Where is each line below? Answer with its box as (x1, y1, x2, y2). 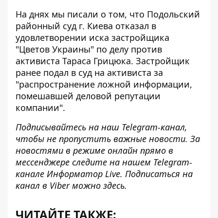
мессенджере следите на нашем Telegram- (16, 156, 192, 168)
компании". (16, 101, 65, 113)
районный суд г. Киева (16, 19, 115, 32)
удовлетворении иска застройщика (16, 31, 169, 43)
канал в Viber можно (16, 179, 103, 191)
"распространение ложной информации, (16, 78, 192, 90)
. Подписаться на (120, 167, 193, 180)
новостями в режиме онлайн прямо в (16, 144, 173, 156)
